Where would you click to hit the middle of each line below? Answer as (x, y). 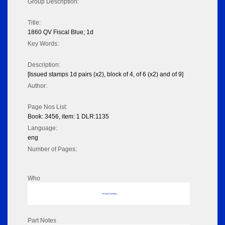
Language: (42, 128)
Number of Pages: (52, 149)
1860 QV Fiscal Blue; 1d (61, 32)
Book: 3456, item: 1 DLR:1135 (68, 117)
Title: (34, 23)
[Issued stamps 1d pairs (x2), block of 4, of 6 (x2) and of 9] (105, 75)
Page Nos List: (47, 107)
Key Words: (43, 44)
